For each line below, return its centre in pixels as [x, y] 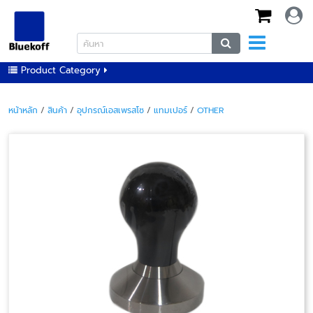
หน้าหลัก [23, 111]
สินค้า [57, 111]
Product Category [61, 71]
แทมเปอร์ [170, 111]
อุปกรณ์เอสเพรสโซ [110, 111]
